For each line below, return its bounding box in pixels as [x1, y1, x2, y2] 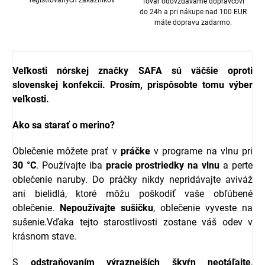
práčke [120, 146, 150, 157]
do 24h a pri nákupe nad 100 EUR [139, 8, 247, 17]
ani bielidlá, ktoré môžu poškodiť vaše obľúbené [12, 188, 253, 200]
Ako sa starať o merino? [12, 119, 115, 131]
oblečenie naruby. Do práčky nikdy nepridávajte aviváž [12, 174, 253, 186]
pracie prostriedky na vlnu [105, 160, 220, 172]
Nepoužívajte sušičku [60, 202, 153, 214]
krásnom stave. [12, 231, 76, 243]
